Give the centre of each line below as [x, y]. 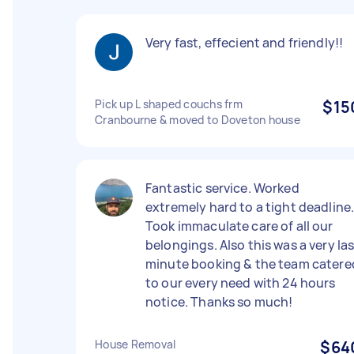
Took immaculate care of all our [239, 226]
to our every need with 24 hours [241, 283]
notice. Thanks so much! [219, 302]
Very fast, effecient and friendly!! [245, 43]
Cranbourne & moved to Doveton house [198, 120]
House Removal [136, 344]
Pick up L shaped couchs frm [169, 104]
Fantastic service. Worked [222, 188]
